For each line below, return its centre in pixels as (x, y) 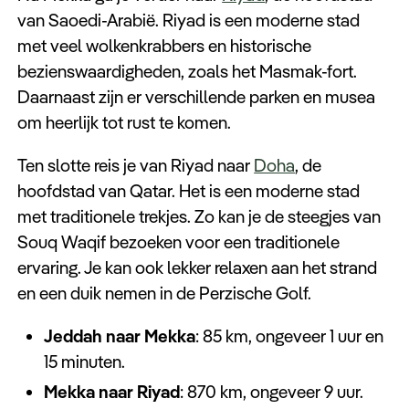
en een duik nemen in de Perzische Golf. (165, 293)
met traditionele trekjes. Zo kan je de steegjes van (199, 216)
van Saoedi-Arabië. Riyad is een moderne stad (189, 20)
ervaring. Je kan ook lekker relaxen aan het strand (198, 267)
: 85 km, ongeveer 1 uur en (289, 336)
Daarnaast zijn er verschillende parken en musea (197, 96)
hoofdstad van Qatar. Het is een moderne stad (189, 190)
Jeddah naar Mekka (119, 336)
